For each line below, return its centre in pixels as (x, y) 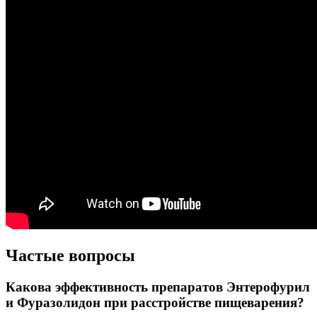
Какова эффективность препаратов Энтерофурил (158, 287)
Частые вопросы (70, 255)
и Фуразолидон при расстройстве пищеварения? (155, 302)
